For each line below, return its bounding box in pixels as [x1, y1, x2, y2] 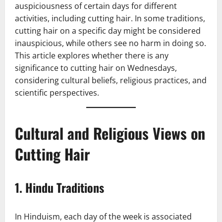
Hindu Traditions [25, 178, 104, 196]
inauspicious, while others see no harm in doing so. [15, 37, 206, 49]
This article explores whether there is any [15, 50, 168, 61]
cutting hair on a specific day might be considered [15, 25, 201, 36]
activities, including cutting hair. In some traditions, [15, 12, 205, 24]
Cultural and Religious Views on [15, 121, 205, 144]
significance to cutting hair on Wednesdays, [15, 62, 177, 73]
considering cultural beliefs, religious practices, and [15, 74, 207, 86]
